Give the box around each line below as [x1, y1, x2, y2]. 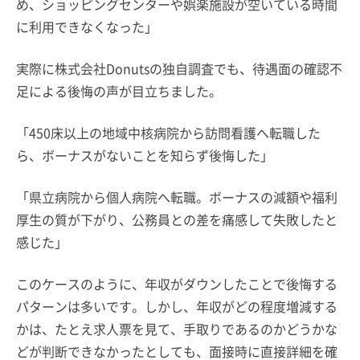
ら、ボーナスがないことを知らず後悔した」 [16, 145, 273, 166]
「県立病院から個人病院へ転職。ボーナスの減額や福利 [16, 187, 337, 207]
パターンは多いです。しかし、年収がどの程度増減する [16, 297, 337, 317]
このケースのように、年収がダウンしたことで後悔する [16, 274, 337, 294]
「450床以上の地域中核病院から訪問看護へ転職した [16, 123, 321, 143]
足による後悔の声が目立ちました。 [16, 81, 222, 101]
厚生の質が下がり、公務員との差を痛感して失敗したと [16, 210, 337, 230]
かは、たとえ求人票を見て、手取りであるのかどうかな [16, 319, 337, 339]
